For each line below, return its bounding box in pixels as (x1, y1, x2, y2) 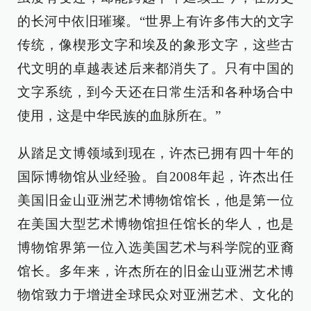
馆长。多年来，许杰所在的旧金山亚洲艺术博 (17, 263, 294, 278)
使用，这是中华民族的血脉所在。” (17, 108, 221, 123)
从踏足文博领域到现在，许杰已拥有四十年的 (17, 145, 294, 160)
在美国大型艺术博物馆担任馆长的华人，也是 (17, 216, 294, 231)
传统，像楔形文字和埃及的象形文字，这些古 (17, 37, 294, 52)
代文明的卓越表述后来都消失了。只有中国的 (17, 60, 294, 76)
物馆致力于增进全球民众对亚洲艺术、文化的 (17, 287, 294, 302)
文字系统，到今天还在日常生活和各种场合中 (17, 84, 294, 99)
